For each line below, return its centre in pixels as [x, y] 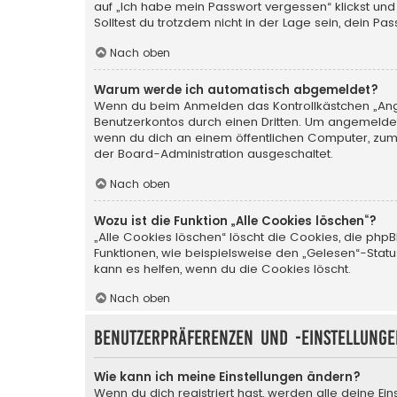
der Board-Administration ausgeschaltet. [214, 154]
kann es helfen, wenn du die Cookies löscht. [222, 269]
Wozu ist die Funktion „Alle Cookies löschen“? [235, 221]
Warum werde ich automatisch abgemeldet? [236, 90]
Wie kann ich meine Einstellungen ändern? [227, 378]
